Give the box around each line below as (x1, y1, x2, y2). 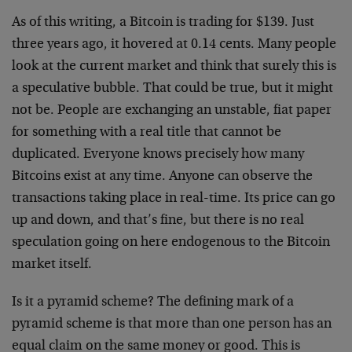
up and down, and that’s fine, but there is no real (12, 214, 304, 228)
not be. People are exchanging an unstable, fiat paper (12, 104, 332, 118)
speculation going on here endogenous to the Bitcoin (12, 236, 330, 250)
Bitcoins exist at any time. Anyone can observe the (12, 170, 313, 184)
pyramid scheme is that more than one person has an (12, 317, 332, 332)
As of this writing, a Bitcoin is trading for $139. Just (12, 16, 314, 30)
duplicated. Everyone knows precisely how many (12, 148, 304, 162)
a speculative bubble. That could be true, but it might (12, 82, 333, 96)
